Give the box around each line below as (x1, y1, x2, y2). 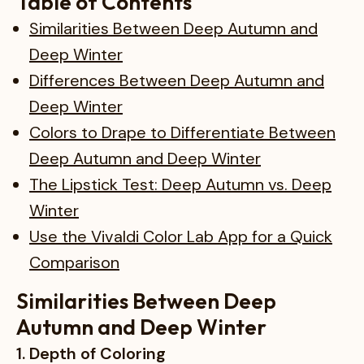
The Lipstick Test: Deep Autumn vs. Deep (29, 174, 331, 195)
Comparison (29, 252, 119, 273)
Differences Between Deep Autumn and (29, 70, 324, 91)
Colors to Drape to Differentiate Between (29, 122, 336, 143)
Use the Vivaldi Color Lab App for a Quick (29, 226, 332, 247)
